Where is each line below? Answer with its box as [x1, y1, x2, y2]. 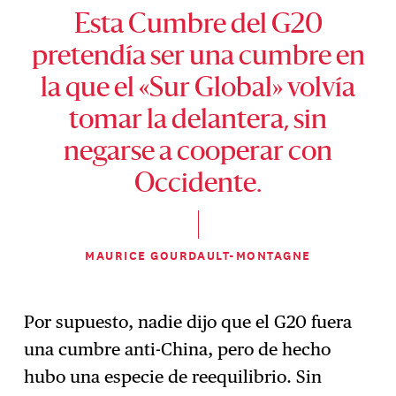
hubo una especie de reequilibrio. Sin [24, 366, 323, 388]
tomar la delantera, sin [69, 108, 327, 134]
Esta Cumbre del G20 [73, 12, 323, 39]
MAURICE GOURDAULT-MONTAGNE [85, 245, 311, 264]
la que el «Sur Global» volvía [41, 76, 355, 103]
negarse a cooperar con [64, 140, 332, 166]
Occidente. [134, 171, 262, 198]
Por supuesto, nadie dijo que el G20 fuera [24, 311, 353, 333]
